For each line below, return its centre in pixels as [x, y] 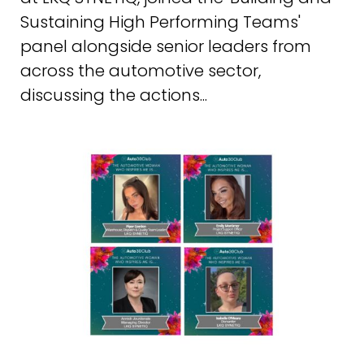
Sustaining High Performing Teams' [160, 22]
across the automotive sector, [141, 70]
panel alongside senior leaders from [166, 46]
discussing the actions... [114, 95]
